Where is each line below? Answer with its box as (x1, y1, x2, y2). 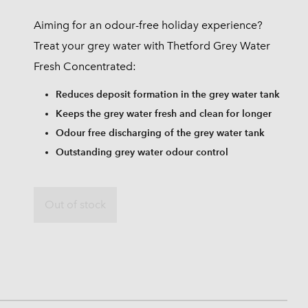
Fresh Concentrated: (33, 60, 136, 73)
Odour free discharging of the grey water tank (55, 127, 265, 139)
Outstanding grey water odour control (55, 146, 228, 158)
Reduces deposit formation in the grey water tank (55, 89, 280, 100)
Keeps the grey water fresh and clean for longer (55, 108, 272, 120)
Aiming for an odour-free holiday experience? (33, 19, 263, 32)
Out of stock (44, 198, 106, 211)
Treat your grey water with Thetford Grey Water (33, 39, 270, 52)
